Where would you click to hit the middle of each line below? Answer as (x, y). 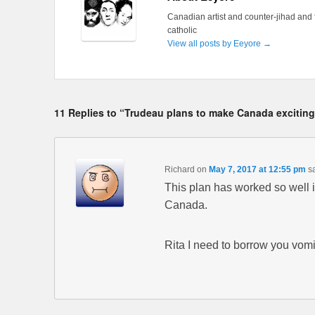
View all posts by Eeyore (215, 43)
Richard (179, 169)
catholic (182, 30)
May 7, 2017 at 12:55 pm (257, 169)
